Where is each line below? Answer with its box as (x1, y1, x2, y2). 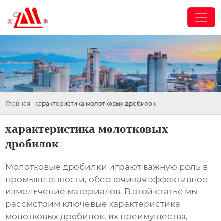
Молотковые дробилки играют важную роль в (5, 162, 208, 172)
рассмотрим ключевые (5, 199, 110, 209)
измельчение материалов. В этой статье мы (5, 186, 198, 197)
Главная (6, 99, 30, 107)
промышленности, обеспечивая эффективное (5, 174, 208, 184)
